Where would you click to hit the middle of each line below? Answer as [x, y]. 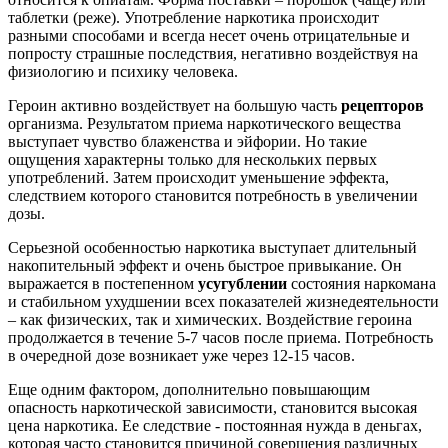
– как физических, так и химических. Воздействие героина [210, 320]
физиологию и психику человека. [123, 72]
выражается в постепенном [103, 284]
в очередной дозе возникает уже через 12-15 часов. [181, 356]
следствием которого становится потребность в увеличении [213, 196]
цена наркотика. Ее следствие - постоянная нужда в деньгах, [215, 426]
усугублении [244, 284]
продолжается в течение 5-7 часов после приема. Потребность [220, 338]
